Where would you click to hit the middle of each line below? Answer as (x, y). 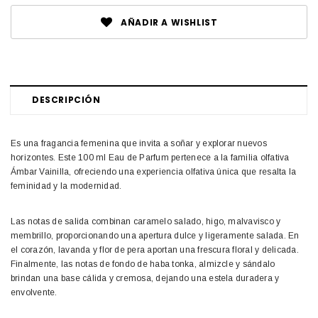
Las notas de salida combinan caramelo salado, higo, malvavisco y (146, 222)
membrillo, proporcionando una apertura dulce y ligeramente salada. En (155, 236)
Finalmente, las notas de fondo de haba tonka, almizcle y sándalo (143, 264)
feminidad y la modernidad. (66, 186)
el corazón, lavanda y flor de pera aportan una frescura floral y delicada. (155, 250)
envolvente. (34, 293)
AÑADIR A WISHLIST (169, 23)
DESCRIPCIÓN (66, 100)
